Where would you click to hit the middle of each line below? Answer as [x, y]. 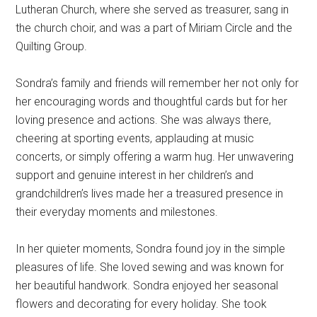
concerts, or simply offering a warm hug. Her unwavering [155, 157]
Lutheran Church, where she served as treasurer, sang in [152, 10]
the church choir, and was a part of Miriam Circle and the [154, 28]
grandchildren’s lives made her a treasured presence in [150, 194]
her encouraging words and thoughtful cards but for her [152, 102]
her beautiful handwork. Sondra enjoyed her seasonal [147, 286]
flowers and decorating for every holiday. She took [142, 304]
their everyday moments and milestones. [117, 212]
